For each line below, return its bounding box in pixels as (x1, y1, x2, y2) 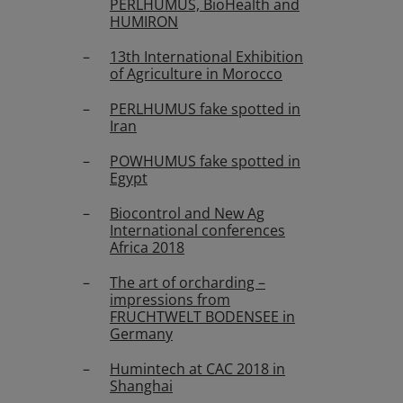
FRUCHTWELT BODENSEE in (110, 307, 295, 327)
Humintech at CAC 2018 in (110, 359, 285, 379)
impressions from (110, 290, 230, 309)
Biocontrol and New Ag (110, 203, 264, 223)
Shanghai (110, 376, 173, 396)
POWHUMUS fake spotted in (110, 151, 300, 171)
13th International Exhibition (110, 47, 303, 67)
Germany (110, 324, 173, 344)
